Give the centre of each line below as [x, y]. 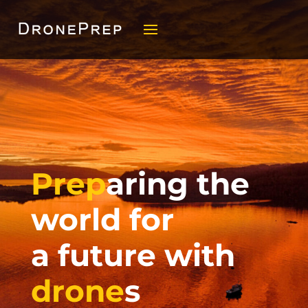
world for [102, 219]
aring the [177, 183]
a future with [133, 255]
